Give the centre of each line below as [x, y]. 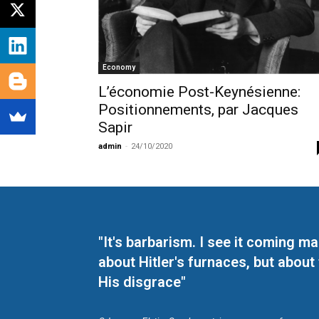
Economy [119, 68]
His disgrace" [142, 282]
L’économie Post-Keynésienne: [199, 92]
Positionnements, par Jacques [198, 110]
